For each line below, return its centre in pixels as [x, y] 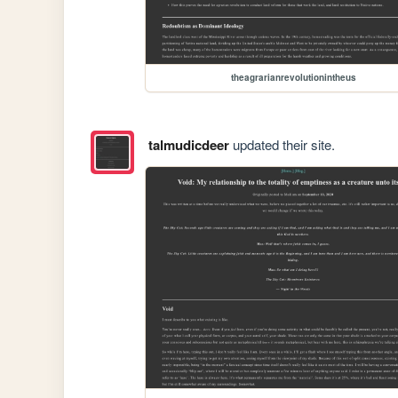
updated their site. [282, 145]
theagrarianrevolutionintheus [293, 78]
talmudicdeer [188, 145]
